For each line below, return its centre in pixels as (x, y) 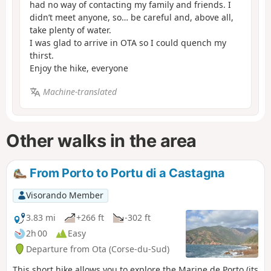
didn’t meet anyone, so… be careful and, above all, (132, 18)
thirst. (42, 56)
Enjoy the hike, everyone (79, 68)
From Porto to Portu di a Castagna (126, 173)
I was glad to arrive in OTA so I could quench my (128, 43)
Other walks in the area (102, 140)
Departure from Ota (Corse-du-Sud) (98, 249)
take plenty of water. (70, 30)
